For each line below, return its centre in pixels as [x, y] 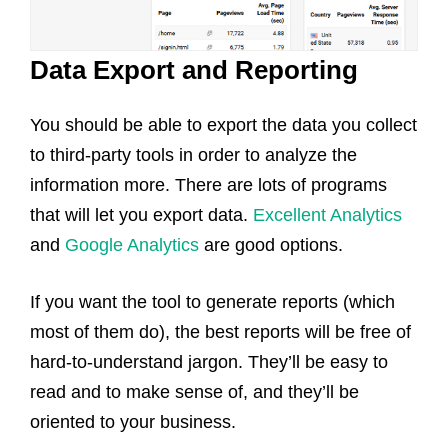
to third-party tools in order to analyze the [193, 154]
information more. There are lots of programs [208, 184]
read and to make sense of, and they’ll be [194, 391]
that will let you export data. [141, 214]
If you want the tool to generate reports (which [212, 301]
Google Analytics [132, 244]
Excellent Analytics [327, 214]
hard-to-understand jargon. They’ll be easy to [209, 361]
